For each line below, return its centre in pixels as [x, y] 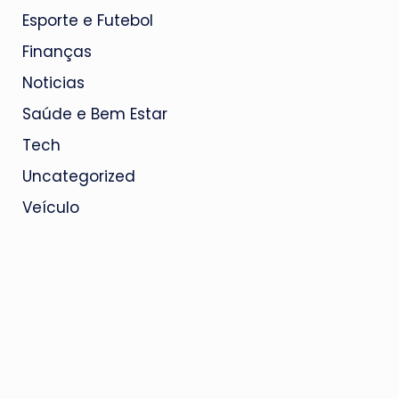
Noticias [53, 83]
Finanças [57, 52]
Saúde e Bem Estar [94, 114]
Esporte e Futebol [87, 20]
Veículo [50, 208]
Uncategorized [78, 176]
